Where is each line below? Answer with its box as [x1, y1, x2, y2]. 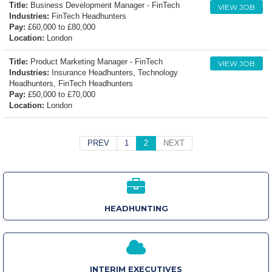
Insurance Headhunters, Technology [49, 68, 178, 78]
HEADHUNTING [104, 203, 168, 214]
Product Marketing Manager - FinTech [28, 57, 163, 67]
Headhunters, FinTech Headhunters [9, 79, 133, 89]
